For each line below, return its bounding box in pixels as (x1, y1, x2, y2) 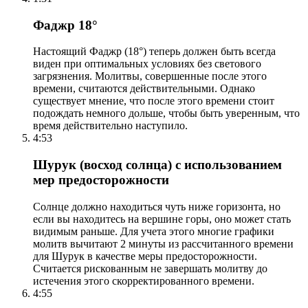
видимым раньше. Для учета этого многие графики (33, 225, 274, 237)
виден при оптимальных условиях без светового (33, 58, 261, 70)
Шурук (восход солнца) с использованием (33, 157, 282, 173)
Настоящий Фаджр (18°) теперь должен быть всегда (33, 45, 276, 58)
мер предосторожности (33, 173, 169, 188)
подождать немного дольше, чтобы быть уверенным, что (33, 107, 300, 120)
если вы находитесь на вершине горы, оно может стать (33, 212, 291, 225)
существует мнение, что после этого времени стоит (33, 95, 274, 107)
